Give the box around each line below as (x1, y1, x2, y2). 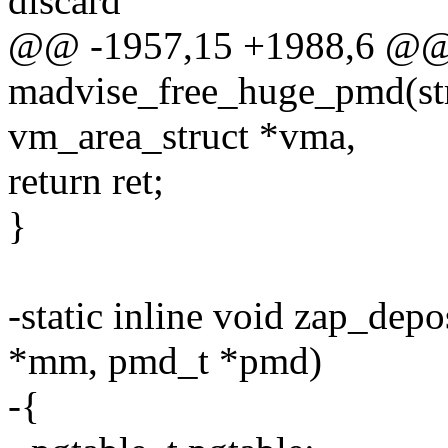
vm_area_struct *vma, (8, 114, 356, 158)
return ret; (8, 159, 164, 203)
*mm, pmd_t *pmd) (8, 339, 322, 383)
